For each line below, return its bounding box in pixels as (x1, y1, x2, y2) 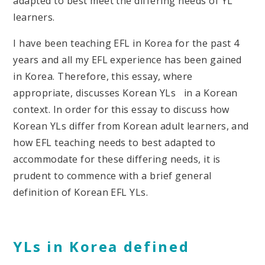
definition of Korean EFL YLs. (13, 185, 161, 199)
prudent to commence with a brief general (13, 169, 212, 182)
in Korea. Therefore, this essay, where (13, 69, 193, 83)
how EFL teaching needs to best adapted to (13, 135, 216, 149)
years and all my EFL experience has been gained (13, 53, 242, 66)
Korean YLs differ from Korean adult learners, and (13, 119, 249, 132)
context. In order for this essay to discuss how (13, 102, 230, 116)
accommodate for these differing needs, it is (13, 152, 221, 166)
